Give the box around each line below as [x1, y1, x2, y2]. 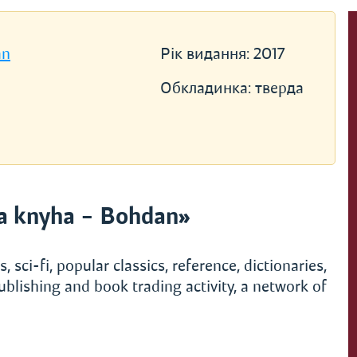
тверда [254, 78, 304, 98]
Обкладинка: [159, 78, 255, 98]
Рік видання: [159, 44, 253, 64]
